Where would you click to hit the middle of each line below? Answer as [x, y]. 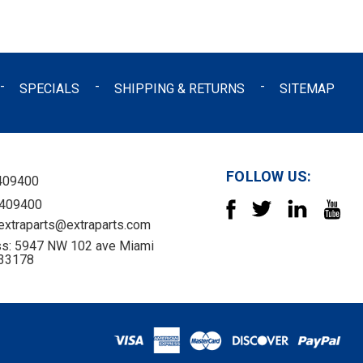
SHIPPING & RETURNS [180, 88]
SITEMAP [307, 88]
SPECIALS [50, 88]
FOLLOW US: [269, 176]
